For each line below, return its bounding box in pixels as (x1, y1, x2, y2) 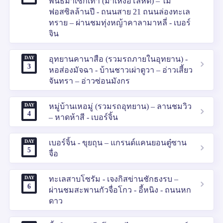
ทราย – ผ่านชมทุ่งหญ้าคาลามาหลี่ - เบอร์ (49, 18, 191, 27)
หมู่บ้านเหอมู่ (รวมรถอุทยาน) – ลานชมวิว (49, 102, 192, 111)
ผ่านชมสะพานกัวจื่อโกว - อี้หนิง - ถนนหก (49, 185, 191, 194)
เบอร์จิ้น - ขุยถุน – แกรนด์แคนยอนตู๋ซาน (49, 138, 187, 147)
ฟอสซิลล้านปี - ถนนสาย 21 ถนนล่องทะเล (49, 7, 190, 16)
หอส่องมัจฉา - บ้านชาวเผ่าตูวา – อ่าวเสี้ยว (49, 65, 193, 74)
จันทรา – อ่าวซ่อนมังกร (49, 76, 130, 85)
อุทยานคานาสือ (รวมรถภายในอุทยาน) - (49, 54, 188, 63)
